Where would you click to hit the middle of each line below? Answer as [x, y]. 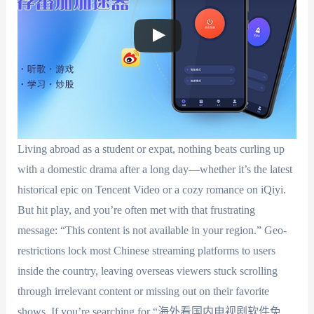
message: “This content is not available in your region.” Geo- [152, 230]
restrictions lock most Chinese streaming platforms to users [146, 251]
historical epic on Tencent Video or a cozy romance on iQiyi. [151, 190]
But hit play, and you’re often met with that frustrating [136, 210]
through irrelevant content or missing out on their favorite [143, 291]
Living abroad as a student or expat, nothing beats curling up [151, 149]
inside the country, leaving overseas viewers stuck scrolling [147, 271]
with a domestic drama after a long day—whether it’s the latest [155, 169]
